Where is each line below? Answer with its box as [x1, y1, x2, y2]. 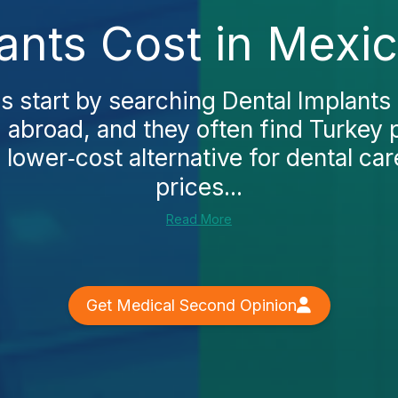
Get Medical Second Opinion [85, 296, 297, 314]
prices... [155, 172, 243, 201]
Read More [166, 211, 232, 227]
